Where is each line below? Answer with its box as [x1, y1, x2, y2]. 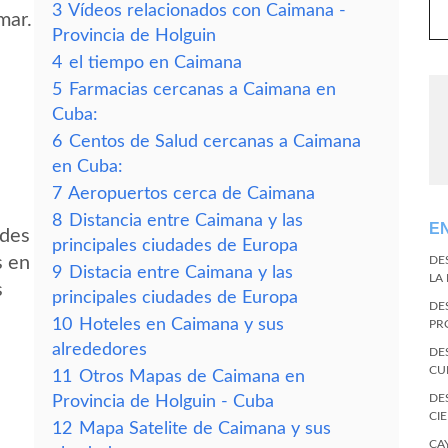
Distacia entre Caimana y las [69, 264, 293, 281]
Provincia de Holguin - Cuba [52, 393, 274, 410]
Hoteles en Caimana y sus [79, 316, 284, 333]
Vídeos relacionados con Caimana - [68, 2, 346, 19]
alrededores [52, 341, 147, 358]
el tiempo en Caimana [69, 54, 242, 71]
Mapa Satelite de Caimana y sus [79, 420, 331, 437]
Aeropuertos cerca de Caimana [68, 185, 315, 202]
